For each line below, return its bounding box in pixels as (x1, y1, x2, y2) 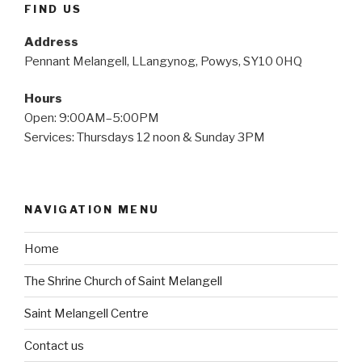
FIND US (24, 2, 82, 16)
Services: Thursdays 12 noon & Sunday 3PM (24, 130, 265, 145)
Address (24, 34, 78, 49)
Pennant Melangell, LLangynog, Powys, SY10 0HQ (24, 53, 302, 69)
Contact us (24, 338, 84, 353)
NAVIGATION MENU (24, 202, 160, 216)
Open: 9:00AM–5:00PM (24, 111, 159, 126)
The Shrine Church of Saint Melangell (24, 273, 222, 288)
